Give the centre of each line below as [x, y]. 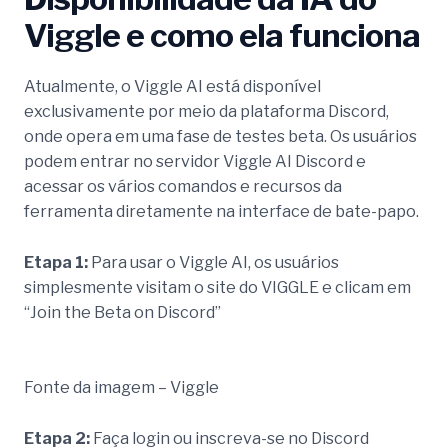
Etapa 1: [57, 262]
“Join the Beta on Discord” [122, 312]
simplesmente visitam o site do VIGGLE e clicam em [217, 287]
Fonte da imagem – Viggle [121, 388]
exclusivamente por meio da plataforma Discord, [206, 111]
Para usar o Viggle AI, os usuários [215, 262]
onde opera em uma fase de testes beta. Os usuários [220, 136]
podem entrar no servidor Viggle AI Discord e [195, 161]
